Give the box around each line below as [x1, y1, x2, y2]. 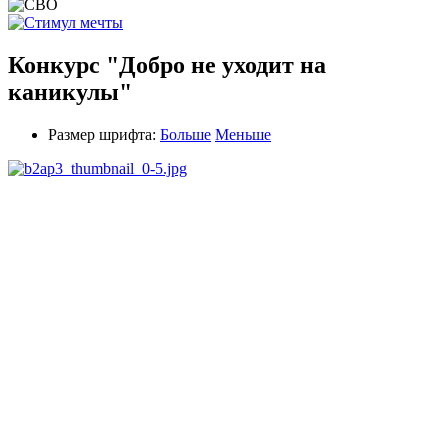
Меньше [215, 125, 271, 143]
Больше [160, 125, 211, 143]
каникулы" [8, 78, 132, 105]
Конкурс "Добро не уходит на [8, 51, 326, 78]
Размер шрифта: [48, 125, 156, 143]
